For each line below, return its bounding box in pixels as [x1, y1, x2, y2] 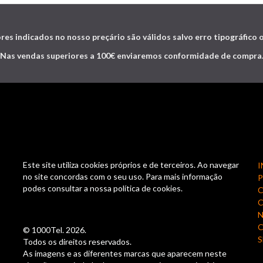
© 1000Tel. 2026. [23, 225, 86, 235]
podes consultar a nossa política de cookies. [23, 183, 183, 194]
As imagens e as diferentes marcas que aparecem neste [23, 248, 227, 259]
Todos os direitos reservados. [23, 237, 131, 247]
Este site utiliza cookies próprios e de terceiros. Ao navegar [23, 160, 239, 170]
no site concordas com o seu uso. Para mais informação [23, 171, 222, 182]
